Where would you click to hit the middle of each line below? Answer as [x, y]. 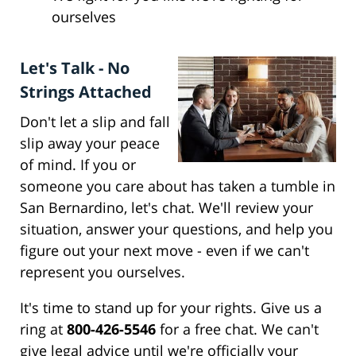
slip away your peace [90, 143]
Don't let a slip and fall [95, 122]
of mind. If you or [78, 165]
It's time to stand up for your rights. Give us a [171, 308]
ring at [43, 329]
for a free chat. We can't [237, 329]
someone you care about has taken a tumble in [178, 186]
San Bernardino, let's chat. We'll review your [166, 208]
